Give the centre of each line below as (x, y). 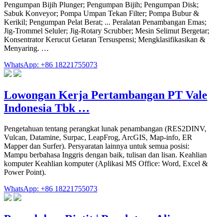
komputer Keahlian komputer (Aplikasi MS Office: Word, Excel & (106, 164)
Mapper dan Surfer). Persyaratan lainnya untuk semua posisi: (97, 146)
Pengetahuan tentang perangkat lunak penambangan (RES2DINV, (105, 129)
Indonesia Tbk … (47, 108)
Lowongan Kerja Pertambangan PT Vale (106, 95)
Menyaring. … (26, 48)
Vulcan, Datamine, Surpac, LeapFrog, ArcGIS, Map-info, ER (98, 138)
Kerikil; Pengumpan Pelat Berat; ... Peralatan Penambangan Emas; (105, 22)
